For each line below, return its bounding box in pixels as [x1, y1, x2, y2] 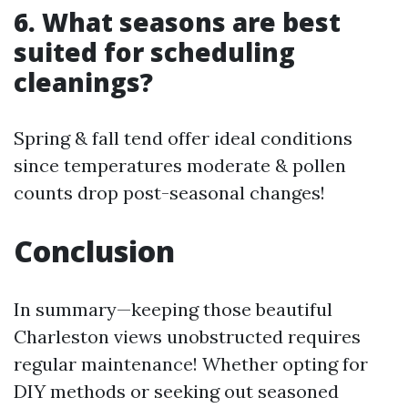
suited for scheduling [14, 35, 295, 69]
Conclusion [14, 231, 175, 270]
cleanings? [14, 65, 153, 99]
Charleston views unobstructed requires [14, 325, 361, 348]
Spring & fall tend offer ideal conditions [14, 127, 352, 149]
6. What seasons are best [14, 5, 341, 39]
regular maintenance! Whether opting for [14, 352, 368, 375]
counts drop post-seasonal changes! [14, 181, 325, 204]
